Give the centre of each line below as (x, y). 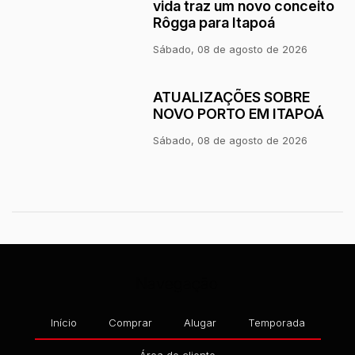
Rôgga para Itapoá (214, 23)
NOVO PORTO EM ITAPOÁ (239, 113)
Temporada (276, 323)
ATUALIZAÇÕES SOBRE (232, 97)
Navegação (176, 284)
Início (63, 323)
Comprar (130, 323)
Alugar (200, 323)
